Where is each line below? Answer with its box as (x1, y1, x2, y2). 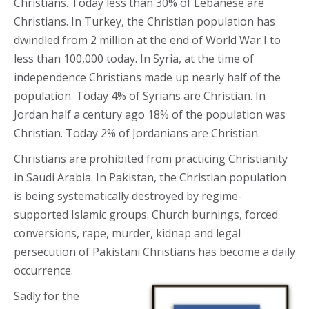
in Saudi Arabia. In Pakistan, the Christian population (14, 170, 286, 185)
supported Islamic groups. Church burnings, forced (14, 207, 278, 222)
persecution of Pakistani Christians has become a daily (14, 244, 295, 259)
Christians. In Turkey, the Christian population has (14, 14, 275, 29)
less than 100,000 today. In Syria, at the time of (14, 51, 254, 66)
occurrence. (14, 263, 73, 278)
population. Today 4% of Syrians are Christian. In (14, 88, 266, 103)
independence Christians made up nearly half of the (14, 70, 281, 85)
